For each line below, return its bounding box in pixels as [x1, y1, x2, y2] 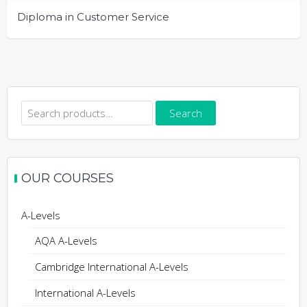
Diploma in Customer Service [17, 10, 169, 24]
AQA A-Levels [35, 234, 97, 248]
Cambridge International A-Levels [35, 260, 188, 274]
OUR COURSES [21, 171, 114, 186]
